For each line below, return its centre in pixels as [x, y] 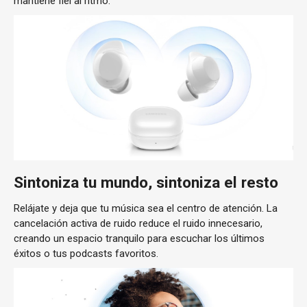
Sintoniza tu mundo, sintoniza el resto [146, 183]
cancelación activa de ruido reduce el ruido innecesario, [138, 224]
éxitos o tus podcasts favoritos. [86, 254]
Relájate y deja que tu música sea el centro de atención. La [146, 209]
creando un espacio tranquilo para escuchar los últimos [139, 239]
